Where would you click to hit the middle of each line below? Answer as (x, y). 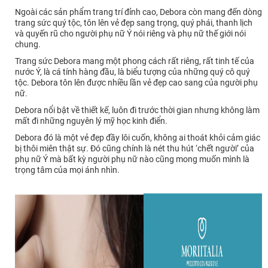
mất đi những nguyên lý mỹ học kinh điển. (91, 121)
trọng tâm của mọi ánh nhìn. (67, 170)
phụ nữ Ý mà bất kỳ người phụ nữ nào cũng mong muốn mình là (132, 159)
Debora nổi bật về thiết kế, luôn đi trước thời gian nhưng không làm (137, 110)
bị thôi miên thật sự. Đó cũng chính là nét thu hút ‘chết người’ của (135, 149)
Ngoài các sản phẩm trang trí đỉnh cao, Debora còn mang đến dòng (138, 12)
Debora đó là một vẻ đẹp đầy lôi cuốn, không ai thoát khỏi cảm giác (138, 138)
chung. (29, 45)
